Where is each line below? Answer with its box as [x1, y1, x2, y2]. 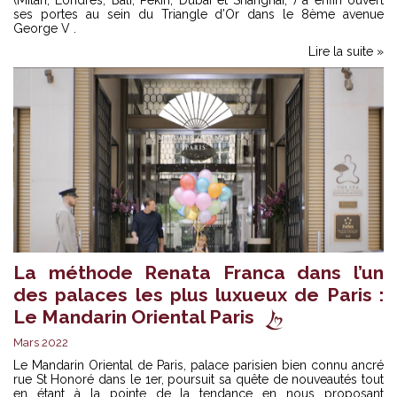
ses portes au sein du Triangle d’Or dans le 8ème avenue [13, 7, 384, 22]
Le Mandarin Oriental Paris [13, 306, 254, 329]
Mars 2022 [13, 336, 68, 350]
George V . [13, 21, 76, 36]
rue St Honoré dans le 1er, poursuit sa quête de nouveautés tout [13, 372, 384, 387]
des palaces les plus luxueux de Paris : [13, 284, 384, 307]
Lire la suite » [308, 44, 384, 59]
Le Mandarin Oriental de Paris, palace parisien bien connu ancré [13, 358, 384, 373]
